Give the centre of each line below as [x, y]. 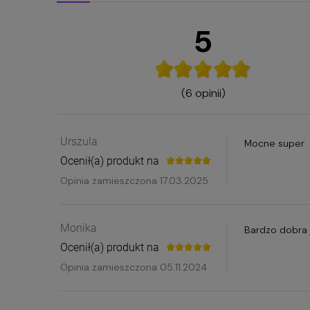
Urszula [79, 142]
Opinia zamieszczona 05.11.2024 [134, 267]
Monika [79, 228]
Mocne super [274, 144]
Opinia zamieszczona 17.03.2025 [134, 181]
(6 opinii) [203, 93]
